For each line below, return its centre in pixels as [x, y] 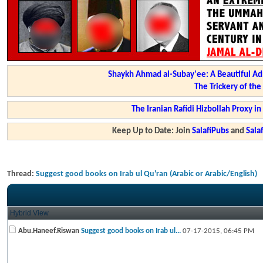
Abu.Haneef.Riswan [49, 231]
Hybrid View [29, 213]
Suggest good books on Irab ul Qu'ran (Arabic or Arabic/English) [146, 174]
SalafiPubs [211, 131]
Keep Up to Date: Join [152, 131]
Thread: [21, 174]
